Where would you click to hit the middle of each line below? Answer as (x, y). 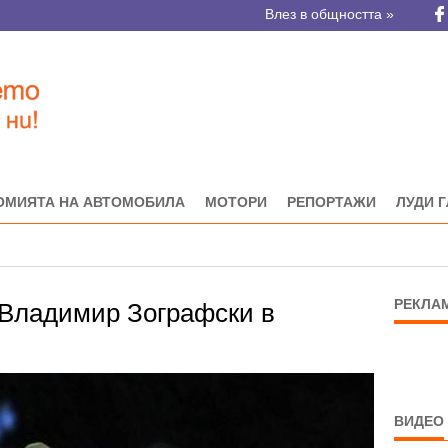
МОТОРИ (236, 202)
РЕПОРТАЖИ (331, 202)
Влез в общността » (329, 14)
